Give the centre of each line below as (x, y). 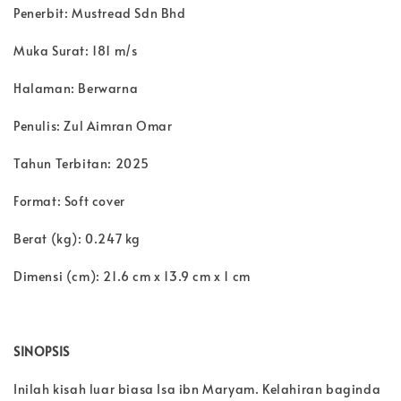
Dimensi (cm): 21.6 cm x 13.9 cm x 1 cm (132, 276)
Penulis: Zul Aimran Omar (93, 125)
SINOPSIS (42, 351)
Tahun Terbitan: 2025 (81, 163)
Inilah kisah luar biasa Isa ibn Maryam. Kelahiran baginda (197, 388)
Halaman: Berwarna (76, 88)
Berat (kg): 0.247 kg (77, 238)
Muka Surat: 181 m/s (76, 50)
